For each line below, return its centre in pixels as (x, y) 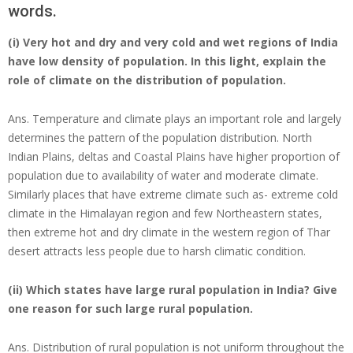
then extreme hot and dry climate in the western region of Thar (169, 232)
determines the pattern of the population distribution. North (160, 138)
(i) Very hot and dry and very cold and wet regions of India (173, 43)
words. (32, 11)
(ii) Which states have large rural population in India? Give (173, 290)
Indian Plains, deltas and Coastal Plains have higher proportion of (174, 157)
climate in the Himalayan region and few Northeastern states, (165, 214)
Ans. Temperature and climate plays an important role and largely (175, 119)
